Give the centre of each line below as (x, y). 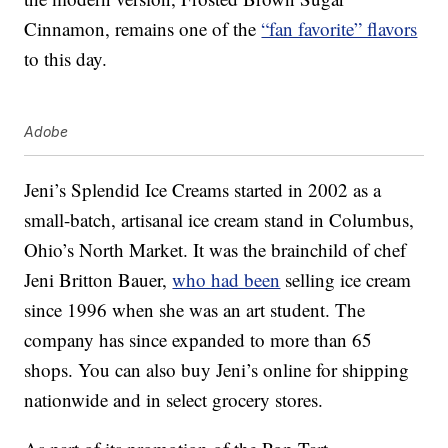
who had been (226, 280)
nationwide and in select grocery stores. (174, 400)
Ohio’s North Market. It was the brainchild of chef (215, 250)
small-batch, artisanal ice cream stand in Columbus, (219, 220)
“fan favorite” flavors (339, 29)
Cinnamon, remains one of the (143, 29)
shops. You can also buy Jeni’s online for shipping (217, 370)
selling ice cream (346, 280)
